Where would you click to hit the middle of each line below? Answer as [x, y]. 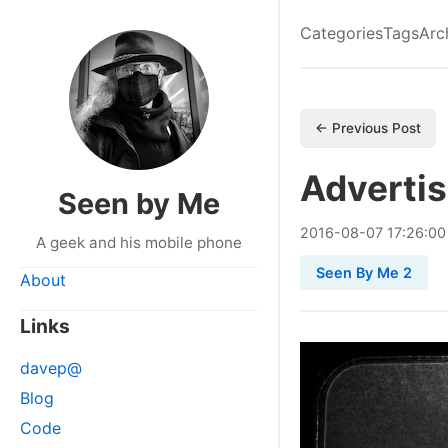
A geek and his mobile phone [139, 242]
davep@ [51, 368]
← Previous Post [368, 128]
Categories [341, 33]
